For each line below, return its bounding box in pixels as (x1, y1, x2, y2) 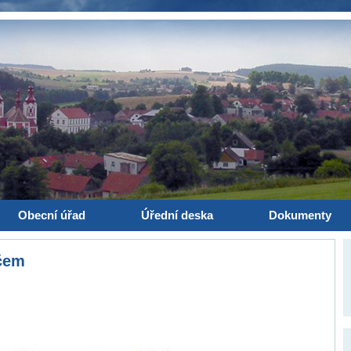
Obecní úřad (18, 208, 86, 222)
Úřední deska (140, 208, 213, 222)
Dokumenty (268, 208, 331, 222)
